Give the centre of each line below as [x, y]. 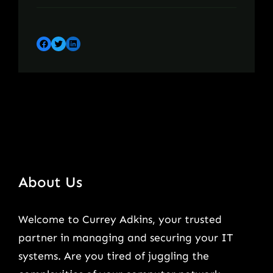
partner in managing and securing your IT [126, 237]
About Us [50, 182]
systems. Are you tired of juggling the [114, 256]
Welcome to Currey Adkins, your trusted [120, 219]
